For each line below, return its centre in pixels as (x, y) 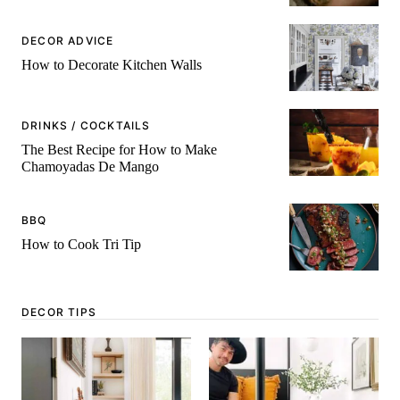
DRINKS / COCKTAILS (86, 126)
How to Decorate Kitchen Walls (112, 64)
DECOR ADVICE (68, 40)
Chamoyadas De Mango (90, 167)
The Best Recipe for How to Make (119, 150)
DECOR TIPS (59, 312)
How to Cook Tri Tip (81, 245)
